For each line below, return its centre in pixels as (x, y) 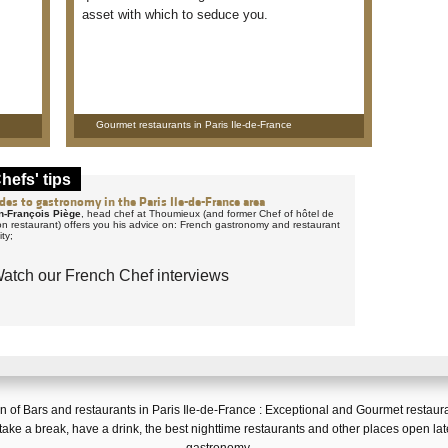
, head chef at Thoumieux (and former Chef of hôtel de (207, 213)
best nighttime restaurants (234, 429)
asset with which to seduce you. (175, 14)
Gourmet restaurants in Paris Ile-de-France (194, 124)
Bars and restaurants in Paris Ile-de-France (139, 410)
